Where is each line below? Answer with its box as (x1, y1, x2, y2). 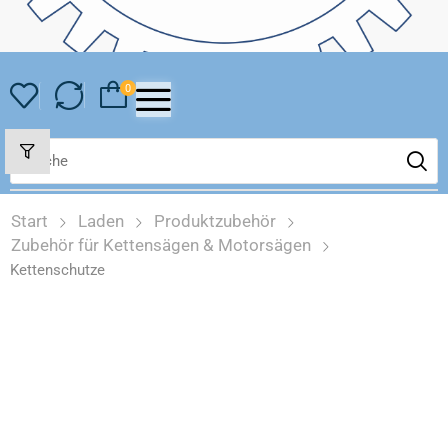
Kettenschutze (10, 261, 105, 279)
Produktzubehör (154, 211, 276, 231)
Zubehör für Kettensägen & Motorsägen (11, 235, 311, 255)
